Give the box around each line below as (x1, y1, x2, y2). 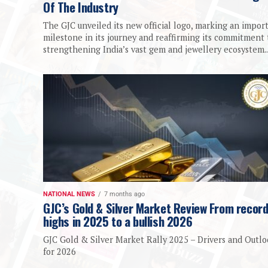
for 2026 (43, 246, 76, 258)
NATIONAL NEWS (43, 190, 95, 199)
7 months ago (104, 190, 145, 199)
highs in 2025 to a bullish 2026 (43, 212, 193, 231)
